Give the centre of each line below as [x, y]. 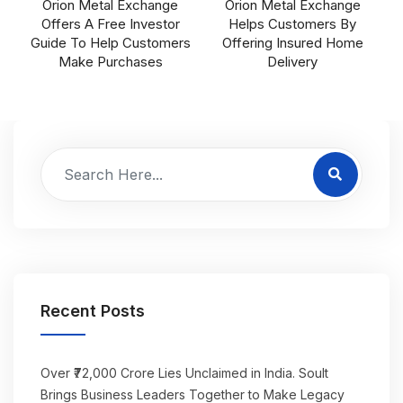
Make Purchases [110, 62]
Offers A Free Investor [110, 24]
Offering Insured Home [292, 43]
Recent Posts [93, 311]
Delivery [293, 62]
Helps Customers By [293, 24]
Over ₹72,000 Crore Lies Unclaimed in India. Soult [184, 373]
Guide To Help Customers [110, 43]
